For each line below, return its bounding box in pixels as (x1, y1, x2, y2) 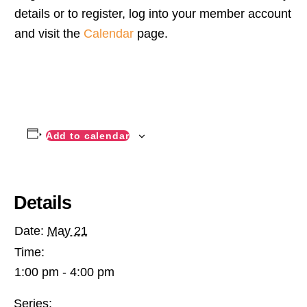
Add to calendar (45, 130, 130, 142)
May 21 (47, 224, 88, 238)
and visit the (14, 27, 84, 41)
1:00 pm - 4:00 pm (14, 265, 114, 280)
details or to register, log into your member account (14, 7, 291, 21)
